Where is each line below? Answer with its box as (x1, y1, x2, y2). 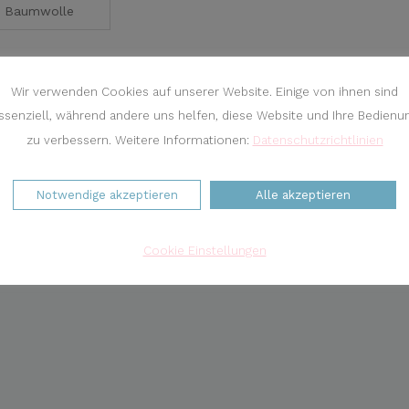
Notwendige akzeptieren (36, 187, 178, 202)
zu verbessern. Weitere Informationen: (26, 132, 253, 147)
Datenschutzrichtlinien (252, 132, 383, 147)
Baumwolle (5, 4, 74, 19)
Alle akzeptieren (256, 187, 351, 202)
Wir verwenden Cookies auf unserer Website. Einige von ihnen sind (11, 85, 398, 100)
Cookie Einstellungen (142, 244, 267, 258)
